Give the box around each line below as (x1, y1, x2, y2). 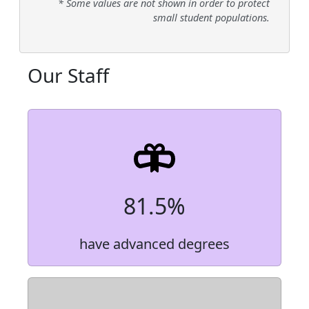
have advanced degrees (79, 235, 230, 254)
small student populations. (153, 11, 270, 25)
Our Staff (28, 62, 109, 89)
